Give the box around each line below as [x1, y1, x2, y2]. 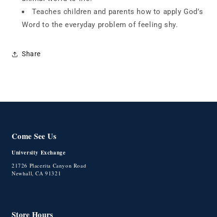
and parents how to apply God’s [93, 7, 203, 16]
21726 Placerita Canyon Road [12, 162, 87, 170]
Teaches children [32, 7, 92, 16]
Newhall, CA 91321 [12, 170, 62, 177]
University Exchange [12, 149, 66, 157]
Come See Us [12, 130, 57, 142]
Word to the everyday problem [22, 20, 126, 29]
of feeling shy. [128, 20, 178, 29]
